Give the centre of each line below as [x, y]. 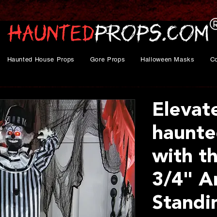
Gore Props [108, 59]
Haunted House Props [41, 59]
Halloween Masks [167, 59]
